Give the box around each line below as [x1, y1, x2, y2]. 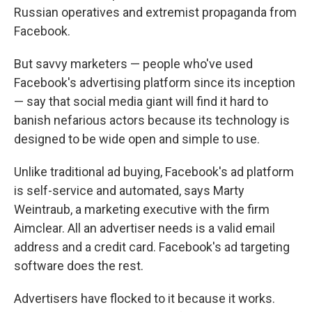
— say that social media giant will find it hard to [14, 94, 268, 109]
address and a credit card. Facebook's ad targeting [14, 240, 290, 254]
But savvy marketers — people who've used [14, 56, 253, 71]
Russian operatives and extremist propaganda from [14, 5, 297, 19]
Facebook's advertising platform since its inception [14, 75, 295, 90]
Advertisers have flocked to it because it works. [14, 291, 275, 306]
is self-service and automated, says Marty [14, 183, 244, 198]
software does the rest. [14, 258, 143, 273]
